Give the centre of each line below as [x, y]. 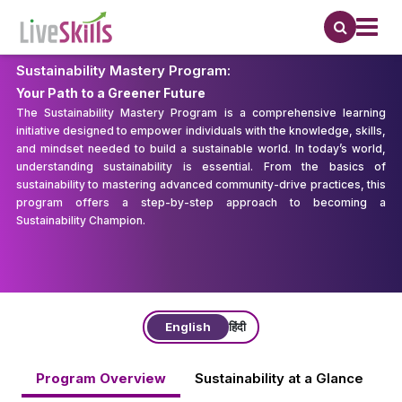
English [188, 327]
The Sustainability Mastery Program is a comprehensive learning [201, 112]
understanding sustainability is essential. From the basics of [201, 166]
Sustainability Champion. [80, 220]
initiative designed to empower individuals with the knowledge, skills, [201, 130]
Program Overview [101, 378]
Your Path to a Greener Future [110, 92]
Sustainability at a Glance [279, 378]
